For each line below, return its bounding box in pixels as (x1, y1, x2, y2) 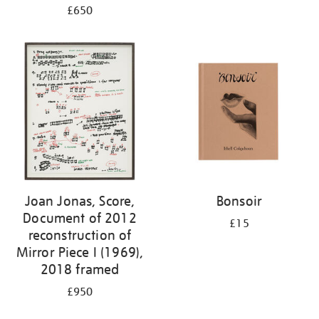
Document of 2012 (23, 209, 137, 227)
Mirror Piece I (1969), (16, 244, 144, 261)
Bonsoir (216, 192, 263, 210)
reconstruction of (28, 226, 132, 244)
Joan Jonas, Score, (24, 192, 135, 210)
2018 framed (40, 261, 120, 278)
